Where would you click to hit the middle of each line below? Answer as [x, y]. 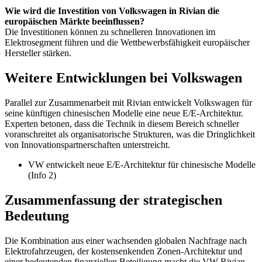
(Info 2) [42, 175]
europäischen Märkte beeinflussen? [75, 22]
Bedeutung [37, 216]
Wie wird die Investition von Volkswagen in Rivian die [112, 11]
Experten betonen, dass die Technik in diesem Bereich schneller [122, 124]
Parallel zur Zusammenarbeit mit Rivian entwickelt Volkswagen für [128, 103]
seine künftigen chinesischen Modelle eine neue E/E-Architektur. [124, 113]
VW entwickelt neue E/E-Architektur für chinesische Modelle [142, 165]
